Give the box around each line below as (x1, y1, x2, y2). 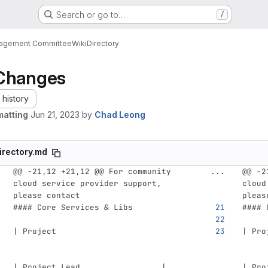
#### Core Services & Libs (13, 202, 133, 212)
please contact (13, 190, 80, 200)
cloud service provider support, (13, 178, 162, 188)
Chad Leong (95, 109, 145, 120)
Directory (87, 38, 119, 48)
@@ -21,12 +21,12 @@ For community (13, 166, 171, 176)
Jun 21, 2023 (31, 109, 80, 120)
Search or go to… (56, 9, 125, 20)
